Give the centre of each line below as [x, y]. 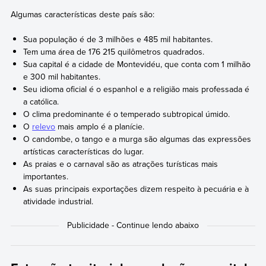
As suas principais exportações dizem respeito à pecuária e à [136, 189]
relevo [44, 126]
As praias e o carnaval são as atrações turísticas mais [121, 164]
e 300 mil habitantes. [62, 76]
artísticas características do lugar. [84, 151]
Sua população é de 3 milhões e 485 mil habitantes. [118, 39]
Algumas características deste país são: [82, 14]
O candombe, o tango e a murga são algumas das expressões [137, 139]
